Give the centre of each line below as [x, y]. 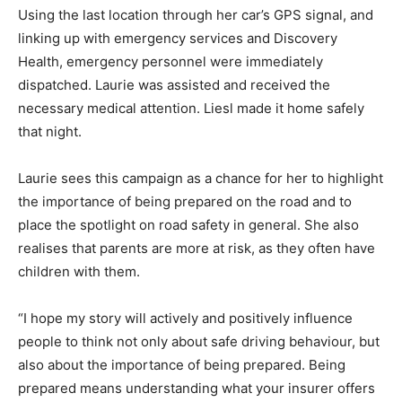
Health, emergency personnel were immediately [170, 61]
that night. [50, 131]
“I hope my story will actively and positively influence [185, 318]
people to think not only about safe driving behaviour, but [199, 341]
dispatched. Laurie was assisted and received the [174, 85]
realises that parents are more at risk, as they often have [197, 248]
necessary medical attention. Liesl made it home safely [191, 108]
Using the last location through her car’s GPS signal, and [196, 15]
